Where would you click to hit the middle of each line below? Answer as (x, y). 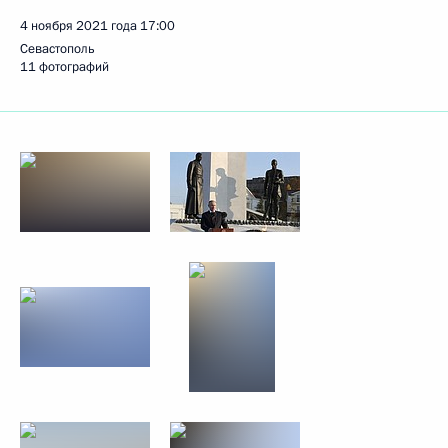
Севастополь (57, 49)
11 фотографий (64, 67)
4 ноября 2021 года (78, 26)
